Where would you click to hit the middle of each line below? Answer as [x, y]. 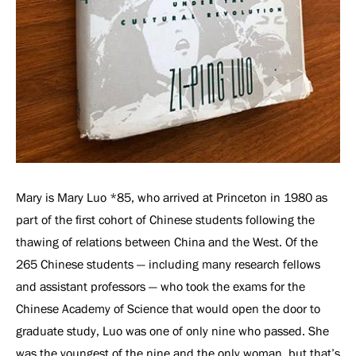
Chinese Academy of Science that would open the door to [168, 309]
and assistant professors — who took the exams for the [161, 286]
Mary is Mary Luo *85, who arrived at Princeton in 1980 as [172, 197]
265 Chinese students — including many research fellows [168, 264]
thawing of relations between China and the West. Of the [167, 242]
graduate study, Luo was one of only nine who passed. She [172, 331]
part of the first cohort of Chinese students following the [165, 220]
